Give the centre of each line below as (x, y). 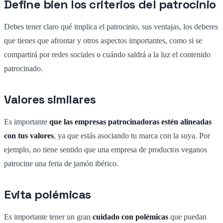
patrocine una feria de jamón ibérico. (61, 163)
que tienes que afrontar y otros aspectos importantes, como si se (103, 40)
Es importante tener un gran (48, 217)
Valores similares (50, 99)
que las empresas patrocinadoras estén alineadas (130, 121)
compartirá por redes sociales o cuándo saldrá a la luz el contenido (107, 54)
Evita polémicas (48, 194)
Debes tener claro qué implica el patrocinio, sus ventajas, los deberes (111, 26)
